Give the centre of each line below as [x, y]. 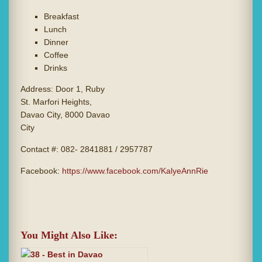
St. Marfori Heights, [56, 102]
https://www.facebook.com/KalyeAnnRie [135, 171]
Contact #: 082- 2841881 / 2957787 [87, 149]
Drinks [56, 68]
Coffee [56, 55]
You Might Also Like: [69, 235]
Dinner [56, 42]
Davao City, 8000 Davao [65, 115]
